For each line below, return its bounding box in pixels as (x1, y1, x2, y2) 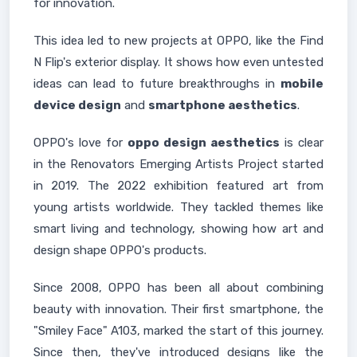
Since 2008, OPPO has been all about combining (33, 280, 324, 295)
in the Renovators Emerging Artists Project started (33, 157, 324, 171)
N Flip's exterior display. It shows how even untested (33, 55, 324, 69)
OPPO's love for (33, 135, 127, 150)
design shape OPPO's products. (33, 243, 206, 257)
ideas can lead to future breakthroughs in (33, 76, 280, 91)
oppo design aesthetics (127, 135, 280, 150)
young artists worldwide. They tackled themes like (33, 200, 324, 214)
